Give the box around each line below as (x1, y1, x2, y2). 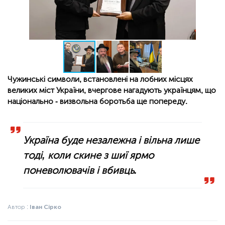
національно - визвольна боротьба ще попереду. (8, 96, 187, 106)
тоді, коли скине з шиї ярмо (23, 149, 154, 162)
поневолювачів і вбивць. (23, 164, 138, 177)
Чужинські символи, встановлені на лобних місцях (8, 74, 193, 84)
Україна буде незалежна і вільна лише (23, 134, 200, 147)
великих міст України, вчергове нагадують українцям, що (8, 85, 216, 95)
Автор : (8, 203, 30, 211)
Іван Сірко (30, 203, 61, 211)
